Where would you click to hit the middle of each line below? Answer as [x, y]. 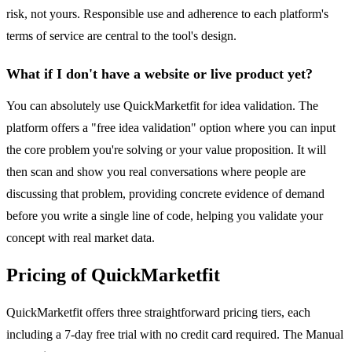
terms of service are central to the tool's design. [121, 36]
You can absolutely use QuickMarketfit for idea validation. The [162, 106]
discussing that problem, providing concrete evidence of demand [165, 194]
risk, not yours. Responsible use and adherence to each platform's [167, 14]
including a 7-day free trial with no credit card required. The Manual [175, 335]
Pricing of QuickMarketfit [113, 275]
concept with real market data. [81, 238]
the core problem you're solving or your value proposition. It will [166, 150]
